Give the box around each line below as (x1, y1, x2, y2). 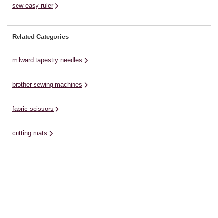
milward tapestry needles (12, 56, 82, 64)
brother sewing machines (12, 80, 82, 88)
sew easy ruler (12, 1, 53, 9)
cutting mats (12, 129, 47, 137)
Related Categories (12, 33, 69, 40)
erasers (12, 153, 33, 161)
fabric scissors (12, 105, 54, 112)
